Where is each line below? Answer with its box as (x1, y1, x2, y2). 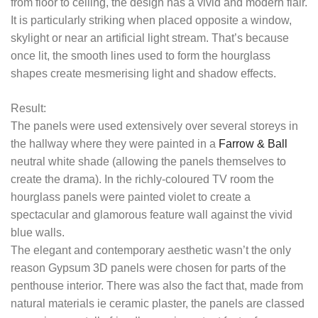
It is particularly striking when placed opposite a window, (11, 14, 292, 27)
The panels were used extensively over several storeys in (11, 120, 298, 133)
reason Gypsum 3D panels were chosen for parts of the (11, 262, 286, 275)
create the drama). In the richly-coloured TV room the (11, 173, 274, 186)
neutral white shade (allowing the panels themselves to (11, 155, 286, 168)
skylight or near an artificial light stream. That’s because (11, 32, 289, 45)
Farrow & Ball (219, 138, 287, 150)
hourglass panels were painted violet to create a (11, 191, 251, 204)
